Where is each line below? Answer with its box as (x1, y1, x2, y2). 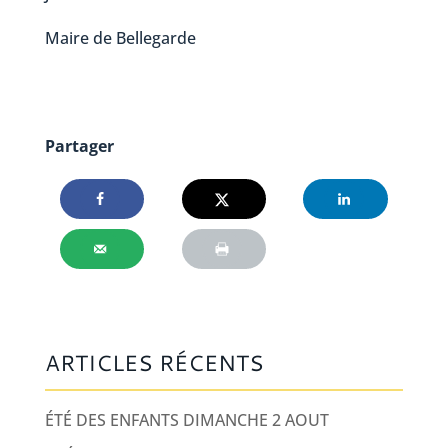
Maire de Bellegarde (44, 27, 196, 50)
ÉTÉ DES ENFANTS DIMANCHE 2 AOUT (44, 409, 329, 432)
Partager (44, 135, 114, 158)
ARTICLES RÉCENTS (44, 347, 264, 379)
